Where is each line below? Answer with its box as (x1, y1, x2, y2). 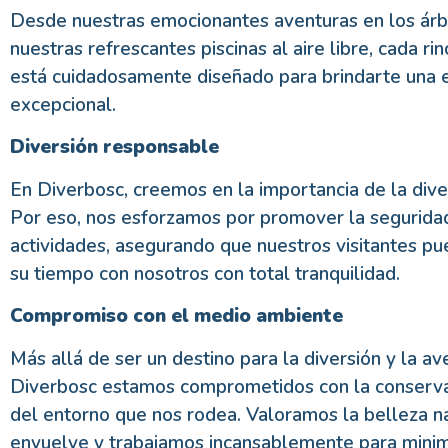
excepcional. (10, 91, 116, 118)
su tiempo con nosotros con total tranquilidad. (10, 260, 400, 287)
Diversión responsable (10, 134, 219, 161)
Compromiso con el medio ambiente (10, 303, 343, 330)
